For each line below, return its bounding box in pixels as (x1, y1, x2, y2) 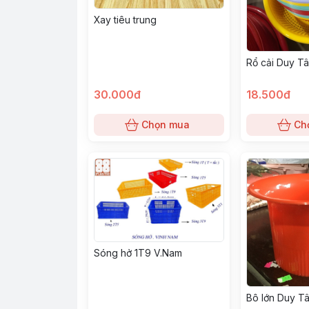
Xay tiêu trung (94, 13, 157, 26)
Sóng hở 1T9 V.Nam (94, 246, 182, 259)
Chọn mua (141, 118, 190, 130)
